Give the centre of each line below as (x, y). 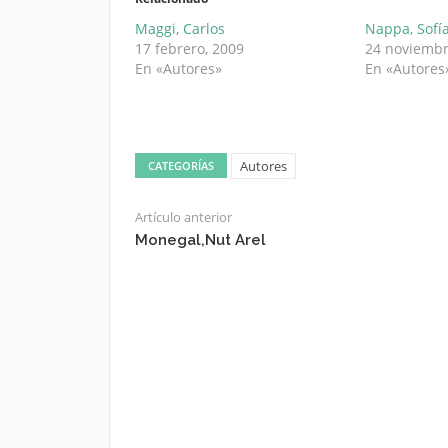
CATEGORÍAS (180, 165)
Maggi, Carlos (179, 28)
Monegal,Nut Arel (200, 240)
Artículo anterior (183, 217)
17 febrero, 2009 (189, 48)
